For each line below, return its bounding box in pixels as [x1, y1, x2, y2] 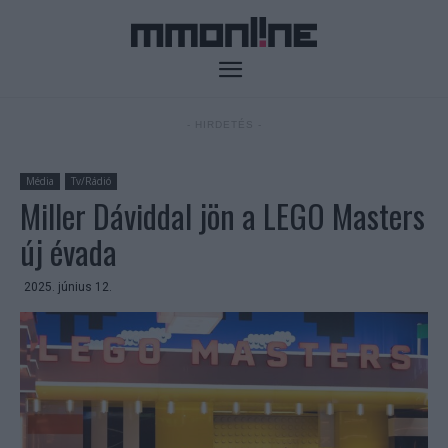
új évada [20, 228, 117, 276]
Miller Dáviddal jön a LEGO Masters [20, 192, 425, 240]
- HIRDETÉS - [186, 119, 262, 131]
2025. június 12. [24, 280, 112, 295]
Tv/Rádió [71, 174, 111, 189]
